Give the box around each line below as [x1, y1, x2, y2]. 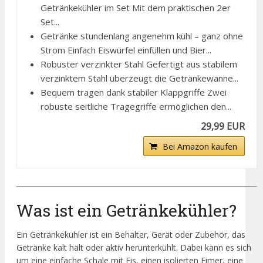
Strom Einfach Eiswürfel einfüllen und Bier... [41, 44, 211, 56]
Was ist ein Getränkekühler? [16, 199, 237, 221]
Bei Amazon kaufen [163, 141, 238, 153]
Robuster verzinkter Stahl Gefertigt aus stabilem [41, 58, 237, 70]
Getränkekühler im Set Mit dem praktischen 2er [41, 2, 231, 14]
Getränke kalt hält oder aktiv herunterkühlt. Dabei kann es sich [16, 241, 251, 253]
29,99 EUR [201, 120, 245, 133]
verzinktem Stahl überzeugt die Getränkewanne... [41, 72, 238, 85]
